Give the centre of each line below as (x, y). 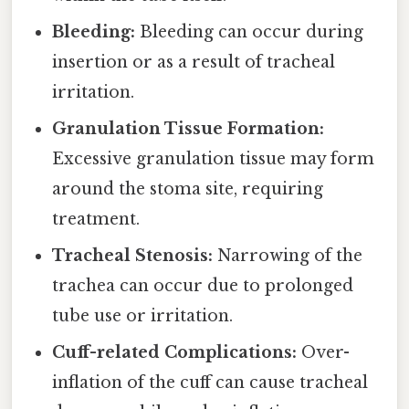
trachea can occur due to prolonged (203, 286)
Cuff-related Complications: (175, 353)
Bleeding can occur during (250, 32)
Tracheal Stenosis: (133, 256)
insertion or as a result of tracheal (194, 63)
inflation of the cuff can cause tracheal (210, 383)
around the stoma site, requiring (188, 189)
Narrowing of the (288, 256)
